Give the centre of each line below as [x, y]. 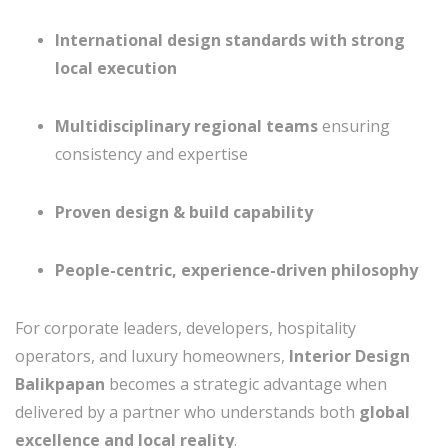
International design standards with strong [230, 40]
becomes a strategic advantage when [246, 384]
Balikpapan [60, 384]
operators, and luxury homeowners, [152, 356]
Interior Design [349, 356]
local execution [116, 68]
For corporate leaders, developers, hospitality [185, 328]
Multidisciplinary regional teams [186, 126]
